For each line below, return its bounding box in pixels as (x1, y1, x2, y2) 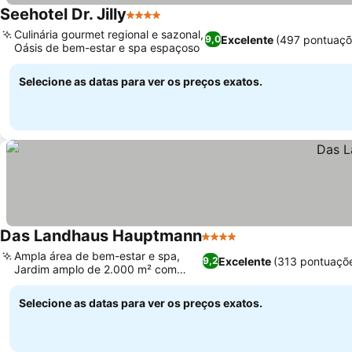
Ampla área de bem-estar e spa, (14, 249, 180, 262)
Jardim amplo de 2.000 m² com (14, 262, 177, 276)
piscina (14, 276, 50, 289)
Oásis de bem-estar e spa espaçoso (14, 41, 200, 54)
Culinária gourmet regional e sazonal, (14, 27, 203, 41)
